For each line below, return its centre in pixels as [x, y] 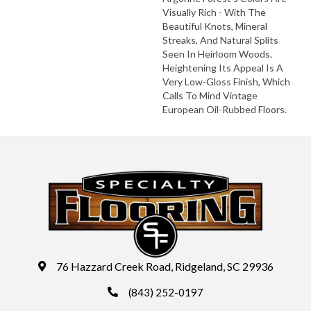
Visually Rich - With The [214, 12]
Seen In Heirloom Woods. [217, 53]
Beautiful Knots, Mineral [215, 26]
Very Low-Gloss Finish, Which [226, 81]
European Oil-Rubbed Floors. [225, 109]
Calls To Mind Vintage [210, 95]
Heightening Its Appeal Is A [223, 67]
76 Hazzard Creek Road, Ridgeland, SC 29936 [165, 266]
